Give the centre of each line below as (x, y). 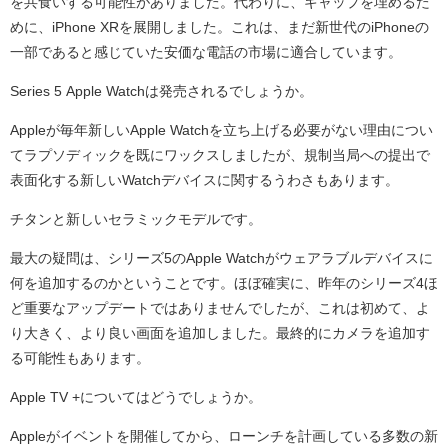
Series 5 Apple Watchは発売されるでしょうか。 (161, 91)
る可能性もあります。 (80, 358)
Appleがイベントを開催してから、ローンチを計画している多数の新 (224, 436)
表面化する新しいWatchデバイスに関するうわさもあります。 (204, 180)
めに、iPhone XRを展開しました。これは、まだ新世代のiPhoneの (219, 27)
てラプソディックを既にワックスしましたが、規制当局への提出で (220, 155)
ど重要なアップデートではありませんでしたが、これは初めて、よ (220, 308)
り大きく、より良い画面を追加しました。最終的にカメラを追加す (220, 333)
